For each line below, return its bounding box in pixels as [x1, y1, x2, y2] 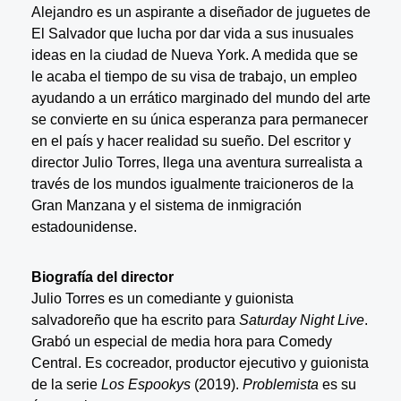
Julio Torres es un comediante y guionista [30, 290, 294, 306]
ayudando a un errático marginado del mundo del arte [30, 90, 371, 106]
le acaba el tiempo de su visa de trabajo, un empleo [30, 68, 357, 84]
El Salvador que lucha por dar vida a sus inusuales [30, 25, 354, 41]
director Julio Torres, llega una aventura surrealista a [30, 154, 363, 170]
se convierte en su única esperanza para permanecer [30, 111, 368, 127]
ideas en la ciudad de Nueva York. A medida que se [30, 47, 358, 63]
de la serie [30, 376, 101, 392]
